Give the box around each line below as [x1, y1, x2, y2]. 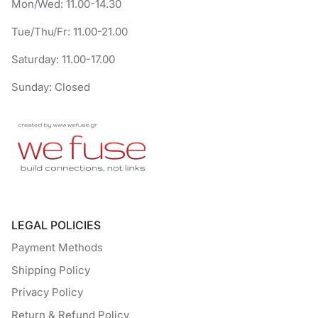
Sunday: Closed [11, 80, 90, 94]
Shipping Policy [11, 263, 90, 277]
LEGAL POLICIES [11, 219, 101, 233]
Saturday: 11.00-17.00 [11, 53, 115, 67]
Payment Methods [11, 241, 103, 255]
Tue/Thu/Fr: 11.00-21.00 [11, 25, 128, 39]
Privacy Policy [11, 285, 83, 300]
